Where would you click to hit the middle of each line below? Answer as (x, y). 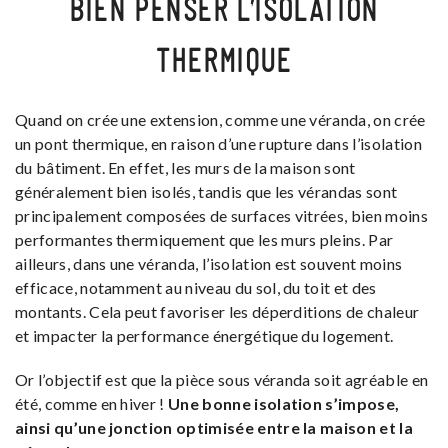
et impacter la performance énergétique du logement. (204, 336)
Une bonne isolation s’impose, (284, 404)
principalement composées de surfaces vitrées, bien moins (221, 216)
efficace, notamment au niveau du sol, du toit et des (196, 288)
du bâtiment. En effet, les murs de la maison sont (185, 168)
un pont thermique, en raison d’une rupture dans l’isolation (218, 144)
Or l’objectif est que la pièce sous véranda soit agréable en (222, 380)
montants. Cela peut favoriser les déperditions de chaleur (217, 312)
